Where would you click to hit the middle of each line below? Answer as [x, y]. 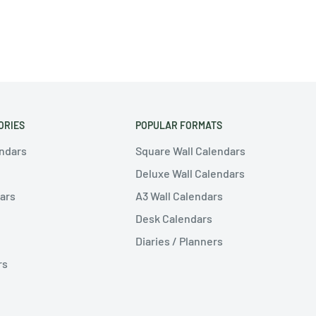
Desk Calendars [174, 219]
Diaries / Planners [179, 241]
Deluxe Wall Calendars [190, 174]
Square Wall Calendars [190, 151]
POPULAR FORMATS [179, 125]
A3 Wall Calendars [179, 196]
